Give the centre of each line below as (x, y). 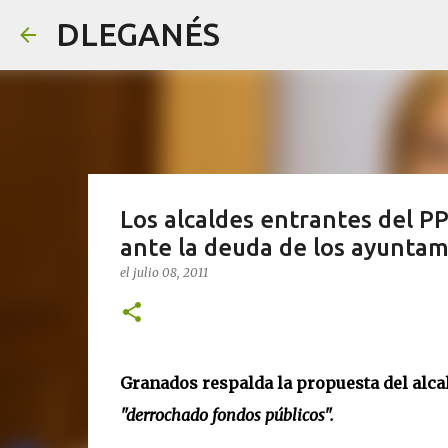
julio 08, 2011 (170, 272)
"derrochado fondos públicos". (226, 415)
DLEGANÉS (138, 34)
